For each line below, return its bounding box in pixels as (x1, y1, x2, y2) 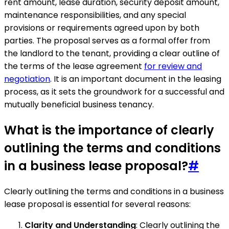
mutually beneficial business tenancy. (4, 99, 154, 111)
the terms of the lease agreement (4, 60, 144, 73)
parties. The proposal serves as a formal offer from (4, 35, 210, 47)
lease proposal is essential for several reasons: (4, 198, 191, 211)
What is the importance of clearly (4, 122, 214, 139)
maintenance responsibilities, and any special (4, 9, 186, 21)
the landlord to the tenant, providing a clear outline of (4, 48, 220, 60)
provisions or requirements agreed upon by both (4, 22, 199, 34)
